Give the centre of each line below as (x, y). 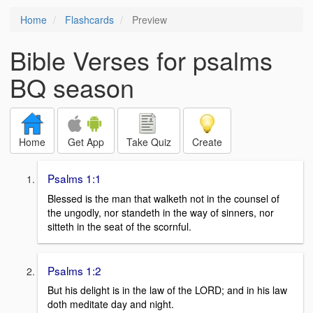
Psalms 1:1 (74, 178)
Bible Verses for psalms (141, 60)
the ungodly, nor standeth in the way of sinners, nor (161, 212)
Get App (86, 142)
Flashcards (89, 20)
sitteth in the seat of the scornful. (119, 226)
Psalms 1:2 (74, 270)
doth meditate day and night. (111, 304)
